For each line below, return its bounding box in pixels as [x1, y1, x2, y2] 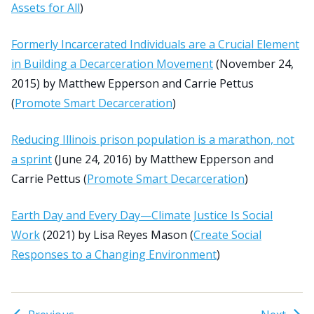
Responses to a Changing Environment [11, 246, 217, 262]
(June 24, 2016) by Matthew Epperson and [52, 151, 273, 167]
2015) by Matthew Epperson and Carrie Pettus [11, 75, 254, 91]
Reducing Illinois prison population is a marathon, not [11, 131, 294, 147]
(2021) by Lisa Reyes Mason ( [40, 226, 193, 243]
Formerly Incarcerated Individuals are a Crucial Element [11, 36, 299, 52]
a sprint [11, 151, 52, 167]
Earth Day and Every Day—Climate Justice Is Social [11, 207, 273, 223]
